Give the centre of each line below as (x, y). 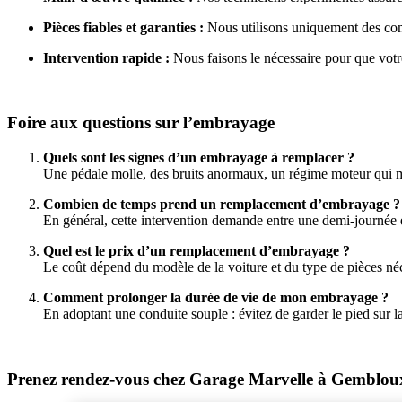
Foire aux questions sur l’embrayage (141, 123)
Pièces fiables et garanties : (123, 27)
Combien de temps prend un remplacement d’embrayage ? (222, 205)
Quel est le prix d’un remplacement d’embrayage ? (197, 251)
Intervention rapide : (106, 57)
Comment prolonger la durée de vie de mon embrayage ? (216, 298)
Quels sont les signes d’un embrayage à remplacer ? (199, 158)
